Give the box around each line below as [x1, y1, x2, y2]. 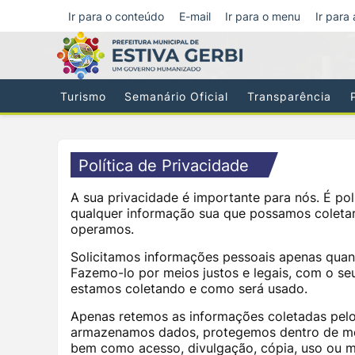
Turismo [59, 89, 106, 103]
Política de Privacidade [78, 156, 249, 176]
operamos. [71, 221, 134, 238]
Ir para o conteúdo [68, 9, 165, 23]
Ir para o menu [225, 9, 301, 23]
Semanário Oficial [124, 89, 229, 103]
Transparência [246, 89, 331, 103]
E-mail [178, 9, 211, 23]
